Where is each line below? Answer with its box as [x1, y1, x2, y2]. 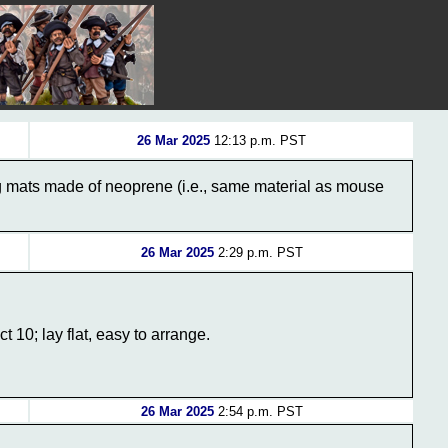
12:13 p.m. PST [210, 133, 306, 148]
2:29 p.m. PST [213, 245, 303, 260]
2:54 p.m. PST [213, 404, 303, 419]
